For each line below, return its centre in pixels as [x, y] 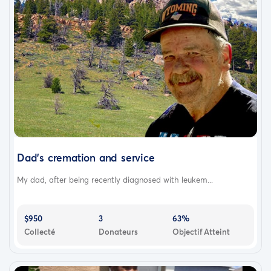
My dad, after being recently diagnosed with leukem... [115, 180]
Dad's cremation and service [86, 158]
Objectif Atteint [201, 232]
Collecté [40, 232]
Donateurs [118, 232]
